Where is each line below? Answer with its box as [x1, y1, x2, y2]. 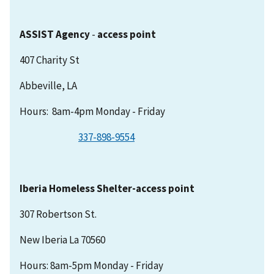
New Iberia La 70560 [20, 232, 105, 246]
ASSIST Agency [20, 28, 90, 42]
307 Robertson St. [20, 207, 97, 221]
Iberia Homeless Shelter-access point [20, 182, 194, 196]
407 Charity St [20, 53, 80, 67]
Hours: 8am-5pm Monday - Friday [20, 258, 163, 272]
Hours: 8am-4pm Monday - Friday [20, 105, 165, 119]
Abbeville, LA [20, 79, 77, 93]
